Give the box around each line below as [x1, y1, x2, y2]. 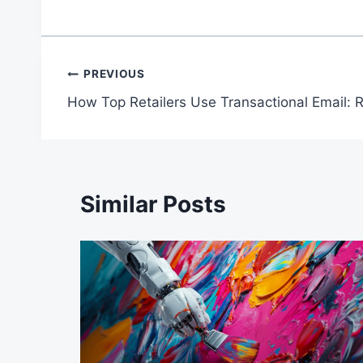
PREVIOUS [83, 67, 145, 81]
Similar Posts [80, 190, 226, 219]
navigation [66, 99, 182, 127]
